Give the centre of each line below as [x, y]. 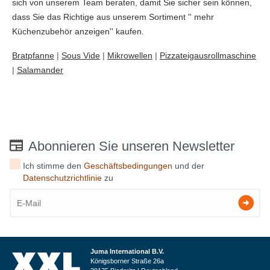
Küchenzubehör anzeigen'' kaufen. [78, 31]
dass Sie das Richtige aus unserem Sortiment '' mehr [113, 17]
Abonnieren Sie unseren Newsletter [131, 146]
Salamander [40, 70]
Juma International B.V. [127, 251]
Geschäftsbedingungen [128, 165]
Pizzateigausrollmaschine [208, 55]
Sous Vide [81, 55]
